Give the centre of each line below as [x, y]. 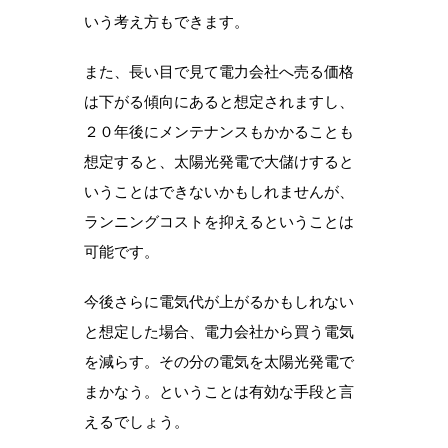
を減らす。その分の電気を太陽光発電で [219, 361]
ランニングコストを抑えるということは [219, 221]
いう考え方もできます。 [166, 21]
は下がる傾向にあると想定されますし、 [219, 101]
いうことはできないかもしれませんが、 [219, 191]
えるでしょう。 [136, 421]
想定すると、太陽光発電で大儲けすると [219, 161]
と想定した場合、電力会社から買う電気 [219, 331]
